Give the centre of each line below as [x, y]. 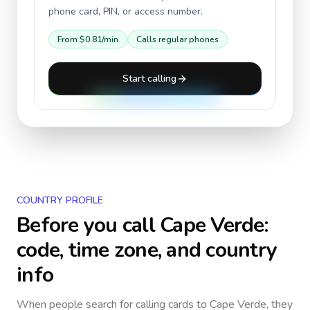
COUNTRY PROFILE [60, 200]
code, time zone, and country [147, 250]
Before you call [88, 225]
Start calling [149, 79]
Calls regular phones [177, 39]
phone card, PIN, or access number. [126, 11]
